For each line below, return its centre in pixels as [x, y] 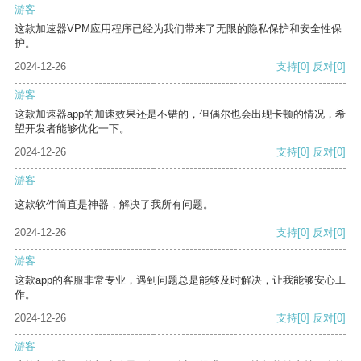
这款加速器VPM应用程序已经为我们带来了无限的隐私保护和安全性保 [178, 29]
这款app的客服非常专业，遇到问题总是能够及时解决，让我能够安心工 [180, 280]
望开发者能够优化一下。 [72, 129]
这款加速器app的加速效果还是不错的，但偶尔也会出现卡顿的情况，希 [180, 114]
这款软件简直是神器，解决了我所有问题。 [114, 205]
